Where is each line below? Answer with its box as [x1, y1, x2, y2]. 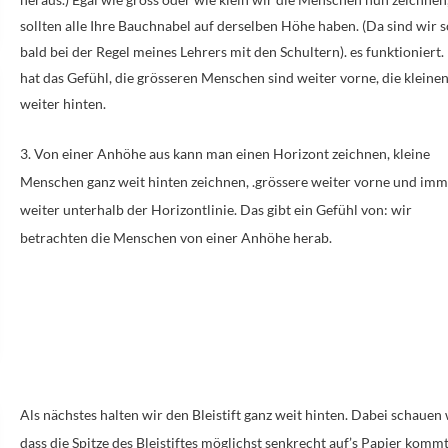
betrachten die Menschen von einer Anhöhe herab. [20, 228, 333, 246]
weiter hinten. [20, 94, 107, 112]
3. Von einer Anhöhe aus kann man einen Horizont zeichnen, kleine [20, 144, 431, 162]
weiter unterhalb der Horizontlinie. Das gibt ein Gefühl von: [20, 200, 389, 218]
